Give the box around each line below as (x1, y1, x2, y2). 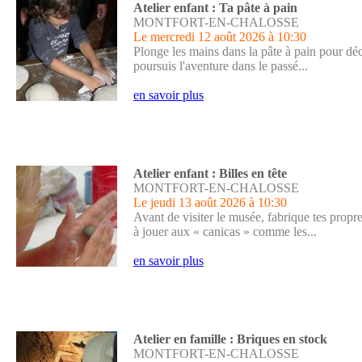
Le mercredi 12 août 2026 (133, 30, 265, 44)
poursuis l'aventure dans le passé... (133, 59, 308, 73)
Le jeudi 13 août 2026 (133, 196, 246, 209)
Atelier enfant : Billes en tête (133, 166, 287, 180)
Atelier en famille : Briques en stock (133, 332, 327, 346)
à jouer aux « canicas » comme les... (133, 225, 317, 238)
